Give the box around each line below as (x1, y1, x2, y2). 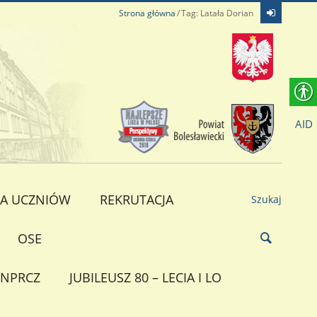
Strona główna (118, 7, 175, 19)
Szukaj (250, 192, 282, 206)
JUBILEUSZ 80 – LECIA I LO (69, 268, 221, 286)
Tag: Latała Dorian (180, 7, 253, 19)
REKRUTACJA (99, 190, 173, 208)
